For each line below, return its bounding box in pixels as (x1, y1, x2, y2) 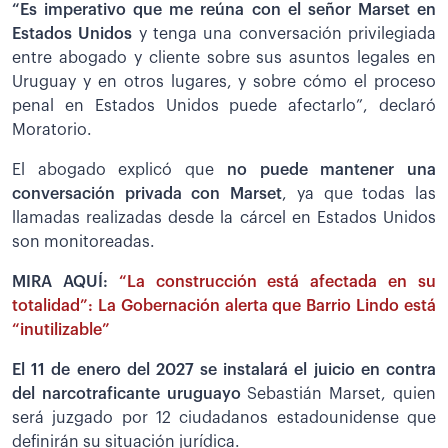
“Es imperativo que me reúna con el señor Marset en (12, 2, 436, 19)
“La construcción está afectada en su (118, 274, 437, 291)
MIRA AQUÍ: (12, 274, 119, 291)
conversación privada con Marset (12, 186, 283, 203)
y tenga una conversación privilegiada (132, 26, 437, 43)
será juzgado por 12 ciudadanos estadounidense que (12, 410, 436, 427)
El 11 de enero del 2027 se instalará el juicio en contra (12, 362, 436, 379)
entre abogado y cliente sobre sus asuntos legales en (12, 50, 436, 67)
